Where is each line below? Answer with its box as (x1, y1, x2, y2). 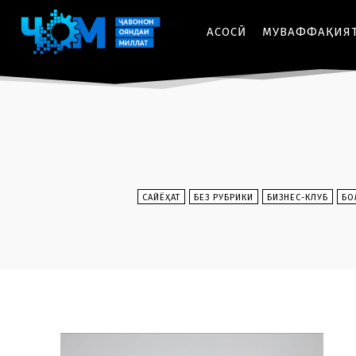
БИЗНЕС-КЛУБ (267, 192, 328, 203)
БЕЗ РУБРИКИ (194, 192, 253, 203)
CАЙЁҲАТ (142, 192, 180, 203)
